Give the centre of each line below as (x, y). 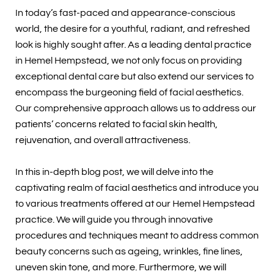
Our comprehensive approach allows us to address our (135, 109)
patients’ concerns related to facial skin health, (116, 124)
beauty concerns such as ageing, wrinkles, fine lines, (129, 251)
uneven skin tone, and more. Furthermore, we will (120, 267)
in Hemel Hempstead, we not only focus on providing (128, 61)
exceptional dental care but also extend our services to (134, 77)
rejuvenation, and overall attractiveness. (102, 140)
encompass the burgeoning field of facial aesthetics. (129, 93)
